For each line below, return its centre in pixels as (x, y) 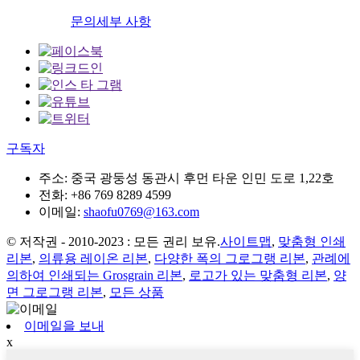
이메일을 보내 (64, 326)
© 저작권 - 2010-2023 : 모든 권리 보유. (113, 242)
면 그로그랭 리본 (55, 292)
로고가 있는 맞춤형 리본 (258, 276)
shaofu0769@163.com (141, 212)
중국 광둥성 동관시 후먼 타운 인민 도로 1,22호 (202, 178)
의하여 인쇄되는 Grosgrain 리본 (94, 276)
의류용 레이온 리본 (93, 259)
